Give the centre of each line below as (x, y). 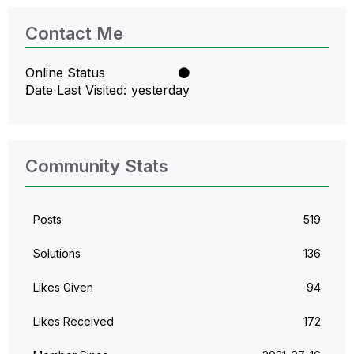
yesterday (160, 90)
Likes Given (63, 288)
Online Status (65, 73)
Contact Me (74, 34)
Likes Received (73, 322)
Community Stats (97, 166)
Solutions (57, 254)
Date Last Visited (74, 90)
